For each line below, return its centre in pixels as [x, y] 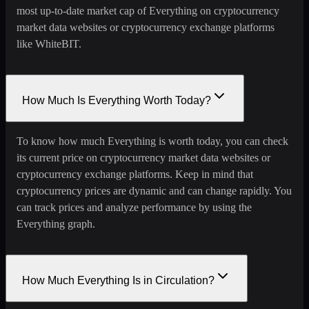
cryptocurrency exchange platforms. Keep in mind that [135, 174]
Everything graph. [56, 223]
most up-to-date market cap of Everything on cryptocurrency [148, 10]
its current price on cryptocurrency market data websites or [143, 157]
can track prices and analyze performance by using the [134, 207]
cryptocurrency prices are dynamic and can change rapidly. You [154, 190]
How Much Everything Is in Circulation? [118, 280]
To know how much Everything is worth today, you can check [152, 141]
